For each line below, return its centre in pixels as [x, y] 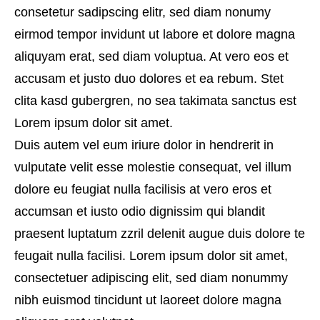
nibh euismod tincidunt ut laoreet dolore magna [148, 300]
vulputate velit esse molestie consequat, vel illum [153, 167]
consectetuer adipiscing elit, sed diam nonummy [151, 278]
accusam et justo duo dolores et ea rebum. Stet [149, 79]
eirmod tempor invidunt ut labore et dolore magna [155, 34]
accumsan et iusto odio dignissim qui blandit [140, 211]
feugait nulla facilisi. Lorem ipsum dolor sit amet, [151, 256]
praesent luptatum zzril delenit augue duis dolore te [160, 234]
